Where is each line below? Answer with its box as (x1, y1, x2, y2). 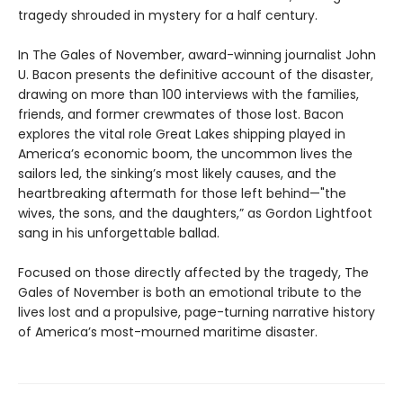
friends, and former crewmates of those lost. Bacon (18, 104, 344, 123)
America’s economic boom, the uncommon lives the (18, 144, 353, 163)
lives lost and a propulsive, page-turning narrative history (18, 302, 375, 321)
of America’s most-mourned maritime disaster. (18, 322, 318, 341)
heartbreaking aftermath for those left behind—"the (18, 184, 346, 202)
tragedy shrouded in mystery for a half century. (18, 5, 318, 24)
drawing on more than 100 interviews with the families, (18, 85, 359, 103)
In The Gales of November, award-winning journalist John (18, 45, 376, 64)
